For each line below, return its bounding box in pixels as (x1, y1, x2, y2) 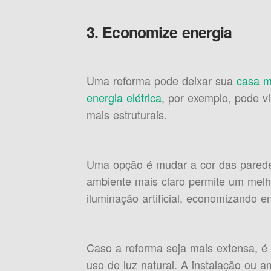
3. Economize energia (86, 21, 232, 43)
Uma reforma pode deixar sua (86, 73, 237, 88)
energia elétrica (86, 90, 162, 105)
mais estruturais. (86, 106, 167, 122)
